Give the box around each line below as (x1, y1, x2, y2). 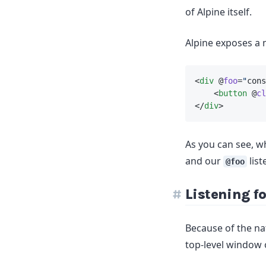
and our (185, 154, 223, 167)
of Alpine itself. (185, 5, 252, 18)
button (218, 88, 247, 98)
